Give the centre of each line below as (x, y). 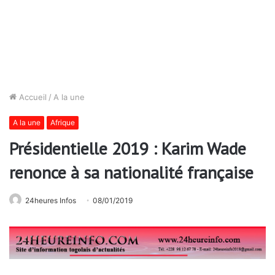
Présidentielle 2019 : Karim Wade (128, 148)
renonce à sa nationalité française (131, 172)
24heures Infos (51, 200)
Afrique (63, 122)
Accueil (32, 97)
